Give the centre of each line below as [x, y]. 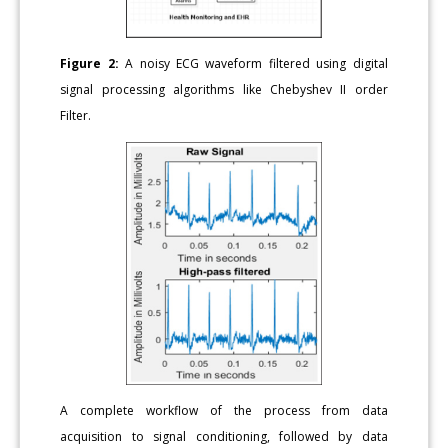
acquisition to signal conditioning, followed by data [224, 437]
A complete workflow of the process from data [224, 411]
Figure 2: [93, 63]
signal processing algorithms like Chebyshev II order [224, 89]
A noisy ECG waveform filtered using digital [256, 63]
